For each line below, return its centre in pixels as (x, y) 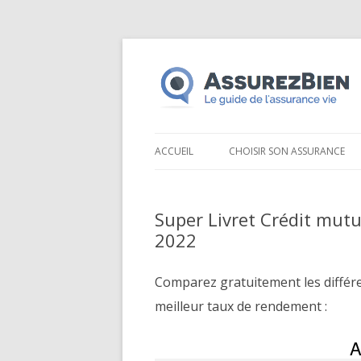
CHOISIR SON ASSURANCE (287, 151)
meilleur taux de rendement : (241, 307)
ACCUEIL (174, 151)
